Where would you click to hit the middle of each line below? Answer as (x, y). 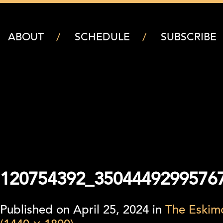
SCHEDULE (102, 38)
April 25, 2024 (111, 211)
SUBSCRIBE (189, 38)
